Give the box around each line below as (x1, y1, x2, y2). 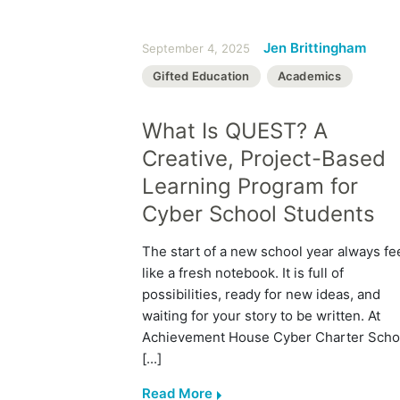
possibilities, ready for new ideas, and (142, 285, 380, 303)
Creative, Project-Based (142, 145, 386, 171)
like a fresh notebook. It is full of (142, 263, 344, 281)
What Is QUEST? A (142, 117, 328, 144)
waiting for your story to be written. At (142, 306, 380, 324)
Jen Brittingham (263, 39, 366, 57)
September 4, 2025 (142, 41, 250, 56)
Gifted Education (153, 69, 250, 84)
